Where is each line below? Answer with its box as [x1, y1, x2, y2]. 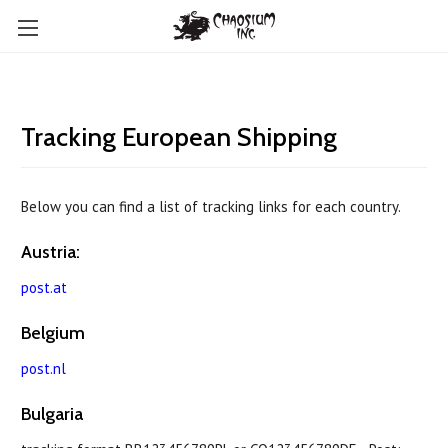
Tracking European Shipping [21, 121, 337, 153]
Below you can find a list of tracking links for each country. [21, 197, 401, 216]
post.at [21, 277, 67, 297]
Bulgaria [21, 402, 83, 425]
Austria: [21, 241, 80, 263]
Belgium [21, 321, 85, 344]
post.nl [21, 358, 66, 378]
